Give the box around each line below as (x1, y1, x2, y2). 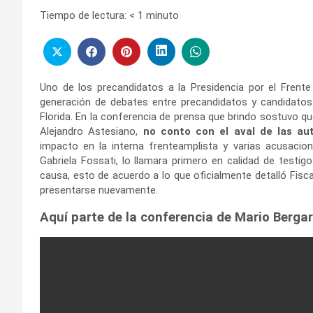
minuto (146, 9, 179, 22)
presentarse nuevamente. (40, 183, 158, 196)
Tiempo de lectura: (40, 9, 126, 22)
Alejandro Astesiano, (40, 124, 143, 138)
